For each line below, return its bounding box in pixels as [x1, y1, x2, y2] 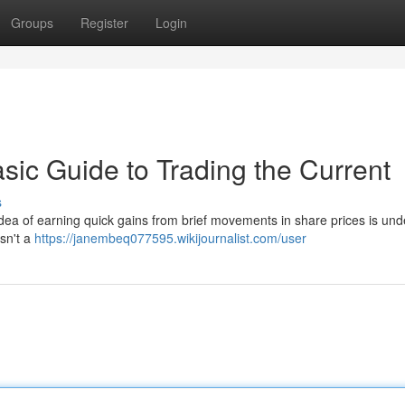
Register [80, 14, 128, 32]
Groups [11, 14, 53, 32]
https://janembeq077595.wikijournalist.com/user [34, 229, 306, 247]
